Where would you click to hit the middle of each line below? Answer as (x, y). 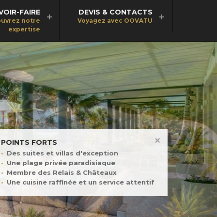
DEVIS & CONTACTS (116, 12)
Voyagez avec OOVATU (115, 21)
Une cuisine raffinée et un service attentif (80, 182)
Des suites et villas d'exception (62, 153)
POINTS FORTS (29, 143)
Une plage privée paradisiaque (61, 163)
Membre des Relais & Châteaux (62, 173)
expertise (24, 29)
